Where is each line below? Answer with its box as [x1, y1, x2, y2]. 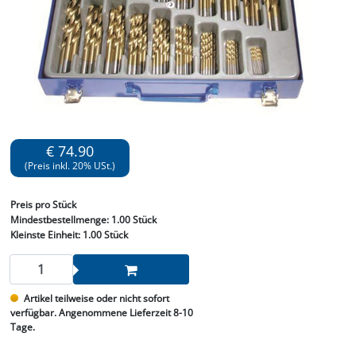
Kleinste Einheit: [10, 228, 80, 242]
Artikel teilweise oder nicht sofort [23, 292, 169, 306]
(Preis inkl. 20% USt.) [24, 160, 115, 172]
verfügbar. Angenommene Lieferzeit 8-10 [10, 306, 193, 320]
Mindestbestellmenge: [10, 213, 111, 227]
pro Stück [34, 198, 76, 212]
